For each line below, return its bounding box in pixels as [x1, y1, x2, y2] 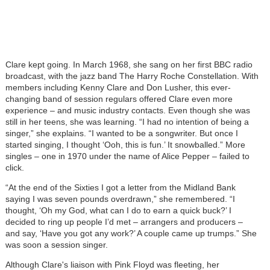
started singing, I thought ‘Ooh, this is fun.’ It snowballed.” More [5, 139, 245, 149]
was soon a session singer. [5, 239, 108, 250]
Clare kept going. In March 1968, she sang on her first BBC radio [5, 59, 253, 69]
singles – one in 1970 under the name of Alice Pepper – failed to [5, 151, 250, 161]
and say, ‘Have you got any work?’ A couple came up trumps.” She [5, 228, 257, 238]
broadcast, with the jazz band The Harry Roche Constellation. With [5, 71, 259, 81]
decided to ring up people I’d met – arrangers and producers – [5, 216, 243, 227]
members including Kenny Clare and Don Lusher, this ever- [5, 82, 231, 92]
